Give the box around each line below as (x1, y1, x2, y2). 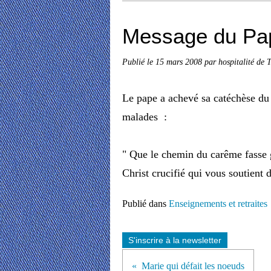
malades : (122, 111, 170, 123)
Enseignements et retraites (169, 198, 267, 209)
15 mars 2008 (155, 57, 204, 67)
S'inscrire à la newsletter (128, 235, 221, 245)
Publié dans (122, 198, 166, 209)
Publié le (122, 57, 155, 67)
